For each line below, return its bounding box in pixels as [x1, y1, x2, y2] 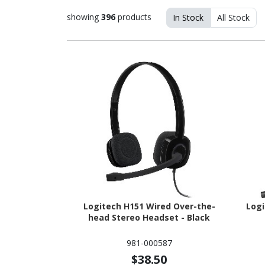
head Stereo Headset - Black [88, 211, 211, 223]
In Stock [173, 12, 203, 24]
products [115, 11, 151, 22]
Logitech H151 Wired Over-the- [83, 200, 215, 212]
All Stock [217, 12, 250, 24]
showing [66, 11, 101, 22]
